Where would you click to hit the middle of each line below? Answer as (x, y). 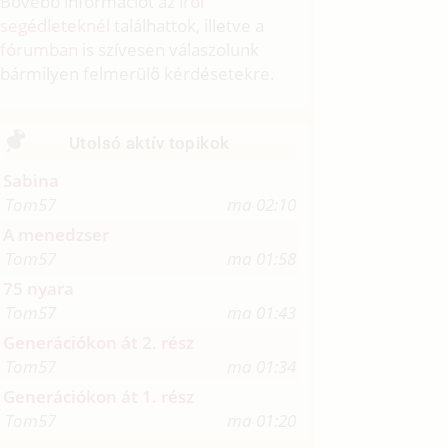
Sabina (31, 181)
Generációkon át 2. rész (99, 343)
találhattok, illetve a (187, 26)
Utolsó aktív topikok (149, 143)
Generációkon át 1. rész (99, 397)
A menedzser (56, 235)
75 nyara (39, 289)
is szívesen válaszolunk (169, 50)
